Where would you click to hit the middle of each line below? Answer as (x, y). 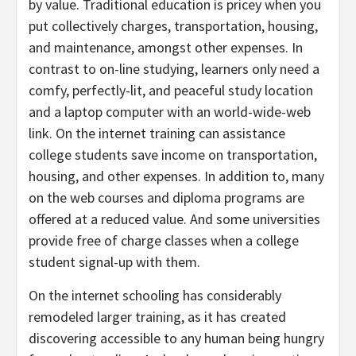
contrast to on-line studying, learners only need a (174, 68)
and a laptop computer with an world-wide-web (170, 111)
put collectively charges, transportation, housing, (173, 25)
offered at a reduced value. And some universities (174, 219)
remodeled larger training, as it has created (157, 316)
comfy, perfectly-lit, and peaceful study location (171, 90)
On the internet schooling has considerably (155, 295)
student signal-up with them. (114, 261)
